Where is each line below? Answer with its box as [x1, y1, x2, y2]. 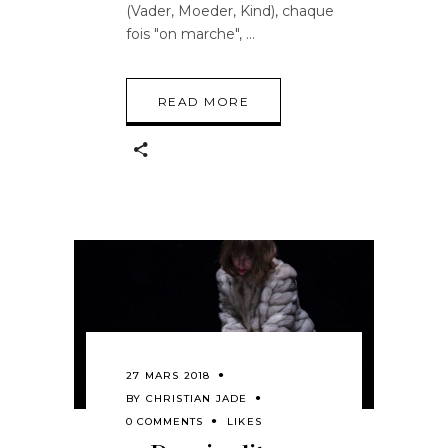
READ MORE [158, 94, 249, 110]
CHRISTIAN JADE [145, 391, 248, 405]
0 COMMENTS [126, 414, 203, 428]
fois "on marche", [126, 25, 246, 44]
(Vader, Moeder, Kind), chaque [126, 2, 334, 21]
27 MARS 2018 [126, 368, 211, 382]
